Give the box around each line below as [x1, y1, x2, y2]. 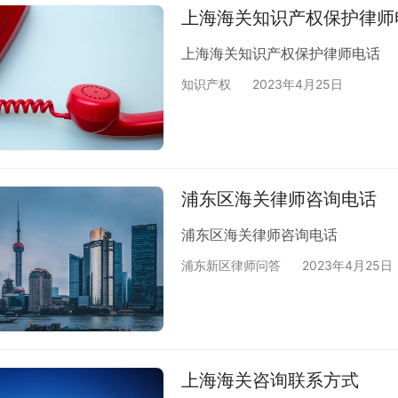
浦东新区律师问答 [181, 257, 281, 273]
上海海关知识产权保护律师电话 [181, 44, 380, 62]
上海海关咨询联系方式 [181, 370, 359, 392]
